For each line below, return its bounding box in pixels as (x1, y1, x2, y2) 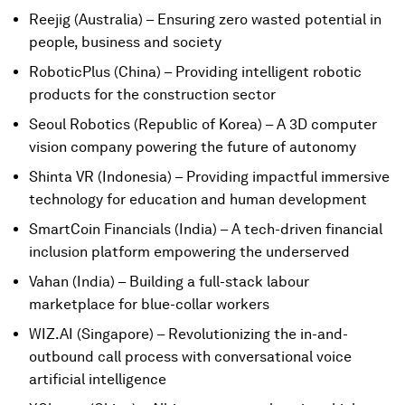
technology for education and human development (29, 191, 367, 208)
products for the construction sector (29, 86, 276, 103)
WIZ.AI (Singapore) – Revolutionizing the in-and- (29, 325, 348, 343)
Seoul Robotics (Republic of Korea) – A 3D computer (29, 116, 377, 133)
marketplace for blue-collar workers (29, 296, 269, 313)
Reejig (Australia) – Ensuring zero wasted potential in (29, 11, 381, 28)
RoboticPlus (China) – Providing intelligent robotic (29, 63, 362, 80)
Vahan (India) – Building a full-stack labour (29, 273, 309, 290)
